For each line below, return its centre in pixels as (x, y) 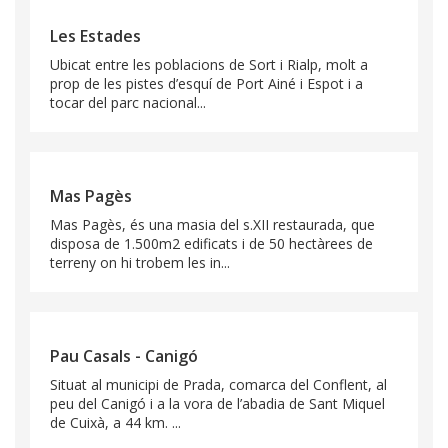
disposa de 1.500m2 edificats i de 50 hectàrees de (211, 244)
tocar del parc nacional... (128, 103)
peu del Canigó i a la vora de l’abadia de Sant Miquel (217, 404)
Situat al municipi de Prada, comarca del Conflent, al (218, 385)
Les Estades (95, 36)
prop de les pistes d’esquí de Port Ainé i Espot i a (206, 84)
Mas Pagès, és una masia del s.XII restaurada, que (212, 225)
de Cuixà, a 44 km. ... (115, 423)
